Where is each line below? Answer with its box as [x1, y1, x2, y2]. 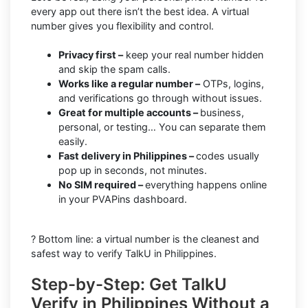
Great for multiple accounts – [58, 106, 200, 118]
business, [200, 106, 244, 118]
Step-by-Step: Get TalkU [31, 274, 227, 294]
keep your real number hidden [123, 48, 263, 60]
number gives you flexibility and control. [31, 19, 214, 32]
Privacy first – [58, 48, 123, 60]
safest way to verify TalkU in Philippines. [31, 247, 217, 259]
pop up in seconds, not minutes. [58, 164, 207, 176]
